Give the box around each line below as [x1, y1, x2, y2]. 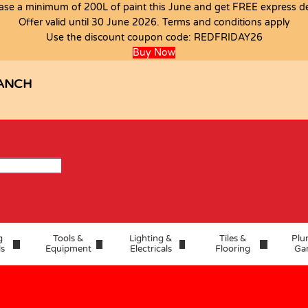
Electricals [130, 243, 173, 255]
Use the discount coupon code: [45, 32, 194, 43]
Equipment [45, 243, 91, 255]
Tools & [52, 233, 84, 245]
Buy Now [133, 47, 175, 58]
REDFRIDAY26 [193, 32, 263, 43]
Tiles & [219, 233, 247, 245]
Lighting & [129, 233, 173, 245]
